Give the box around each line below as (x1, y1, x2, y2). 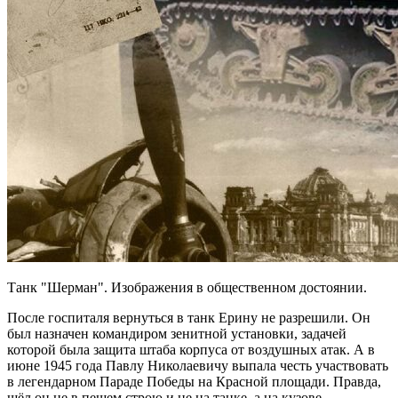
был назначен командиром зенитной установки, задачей (7, 326, 346, 342)
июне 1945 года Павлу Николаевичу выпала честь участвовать (7, 358, 388, 374)
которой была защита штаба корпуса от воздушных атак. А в (7, 342, 375, 358)
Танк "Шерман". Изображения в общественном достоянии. (7, 280, 367, 296)
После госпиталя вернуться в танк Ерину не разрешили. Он (7, 310, 370, 326)
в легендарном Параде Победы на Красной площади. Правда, (7, 374, 381, 390)
